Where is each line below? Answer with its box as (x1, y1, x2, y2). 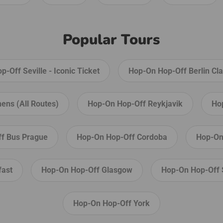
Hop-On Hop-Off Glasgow (41, 165, 132, 175)
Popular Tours (63, 29, 160, 49)
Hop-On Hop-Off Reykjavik (87, 99, 183, 109)
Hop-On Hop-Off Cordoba (76, 132, 167, 142)
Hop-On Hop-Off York (73, 198, 150, 208)
